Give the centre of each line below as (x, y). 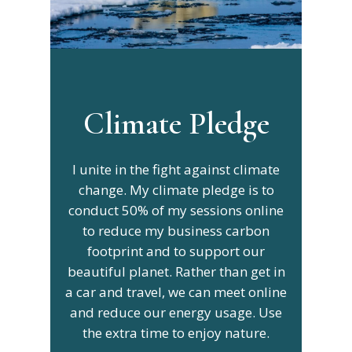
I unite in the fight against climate (176, 169)
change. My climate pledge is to (176, 189)
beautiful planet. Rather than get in (176, 271)
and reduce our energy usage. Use (176, 312)
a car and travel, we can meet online (176, 291)
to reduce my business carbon (176, 230)
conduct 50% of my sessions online (176, 210)
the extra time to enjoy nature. (176, 332)
